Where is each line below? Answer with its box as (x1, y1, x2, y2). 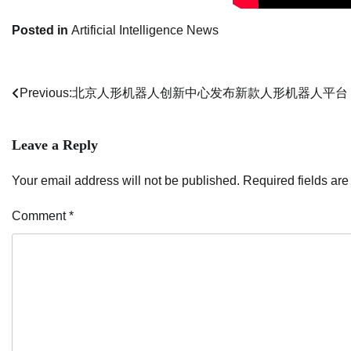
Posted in (12, 23, 71, 37)
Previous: (20, 85, 72, 100)
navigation (11, 114, 96, 136)
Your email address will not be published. (12, 173, 240, 187)
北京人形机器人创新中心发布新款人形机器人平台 (72, 85, 348, 100)
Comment (12, 208, 69, 223)
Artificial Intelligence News (71, 23, 219, 37)
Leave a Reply (12, 136, 98, 153)
